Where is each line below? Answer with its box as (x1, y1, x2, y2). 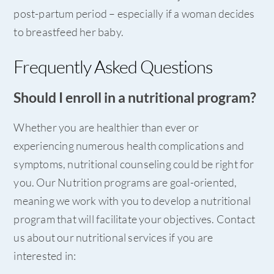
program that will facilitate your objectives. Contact (13, 212, 255, 226)
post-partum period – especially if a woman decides (13, 6, 255, 20)
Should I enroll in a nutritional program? (13, 88, 257, 106)
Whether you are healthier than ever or (13, 120, 199, 134)
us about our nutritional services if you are (13, 230, 213, 244)
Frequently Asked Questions (13, 55, 213, 78)
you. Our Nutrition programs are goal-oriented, (13, 175, 237, 189)
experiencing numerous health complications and (13, 138, 245, 152)
